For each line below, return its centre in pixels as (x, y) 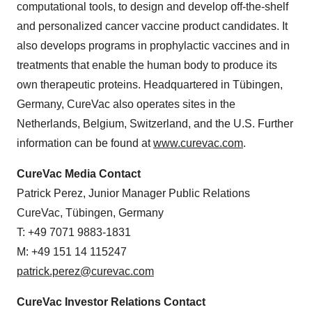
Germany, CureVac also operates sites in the (126, 104)
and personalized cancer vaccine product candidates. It (152, 26)
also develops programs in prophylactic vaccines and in (153, 46)
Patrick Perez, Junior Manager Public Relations (133, 193)
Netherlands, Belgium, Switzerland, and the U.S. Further (155, 124)
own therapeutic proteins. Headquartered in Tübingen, (150, 85)
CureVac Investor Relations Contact (111, 302)
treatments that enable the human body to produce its (147, 65)
